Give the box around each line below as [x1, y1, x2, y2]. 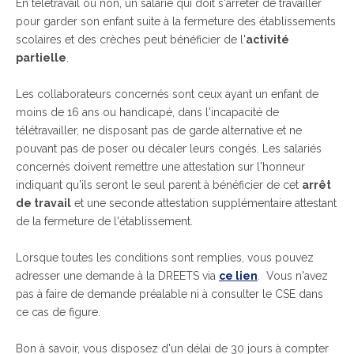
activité [246, 33, 289, 46]
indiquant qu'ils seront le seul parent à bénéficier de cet [16, 179, 302, 191]
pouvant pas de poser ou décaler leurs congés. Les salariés [16, 142, 322, 155]
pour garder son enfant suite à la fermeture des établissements [16, 15, 336, 28]
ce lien [219, 269, 258, 282]
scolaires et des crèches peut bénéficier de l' [16, 33, 246, 46]
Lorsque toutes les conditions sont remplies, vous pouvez [16, 251, 314, 264]
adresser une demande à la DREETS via [16, 269, 219, 282]
